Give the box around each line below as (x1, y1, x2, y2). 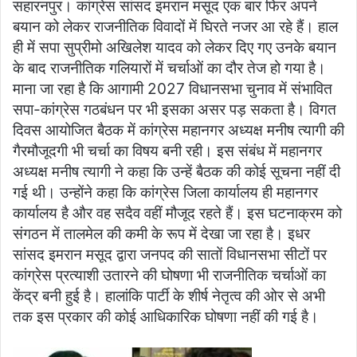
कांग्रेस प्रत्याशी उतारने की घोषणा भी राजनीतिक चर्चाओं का (13, 265, 326, 284)
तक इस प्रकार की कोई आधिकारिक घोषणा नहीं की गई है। (13, 307, 319, 326)
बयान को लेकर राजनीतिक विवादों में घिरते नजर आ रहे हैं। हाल (13, 17, 338, 36)
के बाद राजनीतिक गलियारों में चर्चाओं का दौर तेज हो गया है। (13, 58, 326, 77)
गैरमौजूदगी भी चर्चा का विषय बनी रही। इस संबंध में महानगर (13, 141, 322, 160)
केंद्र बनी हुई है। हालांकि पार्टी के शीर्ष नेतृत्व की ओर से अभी (13, 286, 325, 305)
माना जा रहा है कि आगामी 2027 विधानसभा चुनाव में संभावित (13, 79, 332, 98)
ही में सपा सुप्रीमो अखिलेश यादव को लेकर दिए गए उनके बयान (13, 37, 336, 57)
